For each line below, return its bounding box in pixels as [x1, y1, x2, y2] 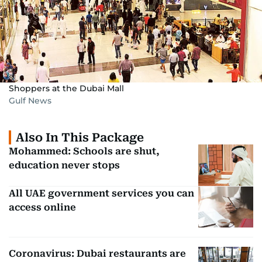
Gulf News [9, 95, 51, 106]
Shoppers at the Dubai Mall [9, 83, 124, 94]
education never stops [9, 160, 120, 171]
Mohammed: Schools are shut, [9, 146, 160, 157]
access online [9, 201, 76, 213]
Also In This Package [16, 130, 144, 144]
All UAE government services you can [9, 187, 194, 199]
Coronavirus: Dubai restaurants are [9, 248, 186, 260]
